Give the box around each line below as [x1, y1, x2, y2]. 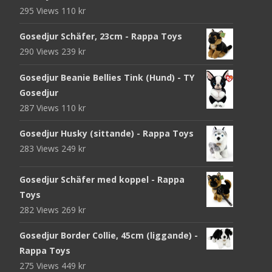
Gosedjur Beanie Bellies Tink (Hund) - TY [19, 72, 194, 84]
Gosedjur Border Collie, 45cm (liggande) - [19, 229, 198, 242]
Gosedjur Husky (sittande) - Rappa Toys [19, 127, 194, 140]
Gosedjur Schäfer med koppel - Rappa [19, 174, 185, 186]
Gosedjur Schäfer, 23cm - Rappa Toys [19, 30, 182, 42]
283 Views [19, 143, 61, 155]
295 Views [19, 4, 61, 16]
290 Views [19, 45, 61, 57]
